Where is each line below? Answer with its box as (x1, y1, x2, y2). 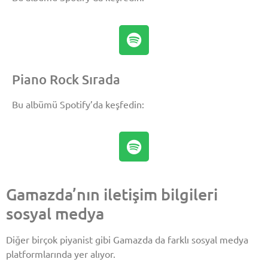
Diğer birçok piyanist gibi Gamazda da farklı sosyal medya (6, 233, 248, 246)
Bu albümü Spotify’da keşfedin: (12, 98, 144, 110)
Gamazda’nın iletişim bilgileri (6, 184, 218, 205)
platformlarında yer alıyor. (6, 248, 115, 260)
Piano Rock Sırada (12, 71, 120, 87)
